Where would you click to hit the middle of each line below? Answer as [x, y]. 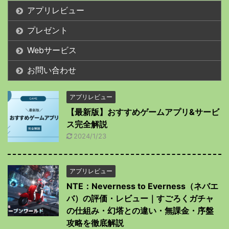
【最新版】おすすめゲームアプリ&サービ [143, 112]
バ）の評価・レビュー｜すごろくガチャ [140, 199]
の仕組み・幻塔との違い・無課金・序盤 [140, 211]
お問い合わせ [52, 70]
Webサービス [52, 50]
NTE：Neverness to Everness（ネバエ [142, 186]
